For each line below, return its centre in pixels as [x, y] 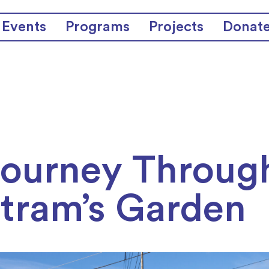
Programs [98, 27]
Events [24, 27]
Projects [176, 27]
